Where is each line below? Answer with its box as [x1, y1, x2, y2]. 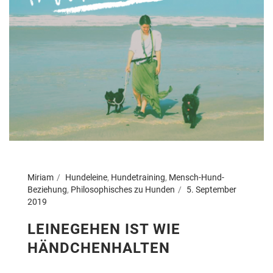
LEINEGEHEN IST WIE [27, 221, 180, 238]
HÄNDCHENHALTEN [27, 239, 170, 257]
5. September [186, 185, 236, 194]
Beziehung [27, 185, 67, 194]
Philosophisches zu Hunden [71, 185, 175, 194]
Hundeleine [65, 172, 107, 182]
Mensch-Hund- [169, 172, 224, 182]
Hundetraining [111, 172, 165, 182]
